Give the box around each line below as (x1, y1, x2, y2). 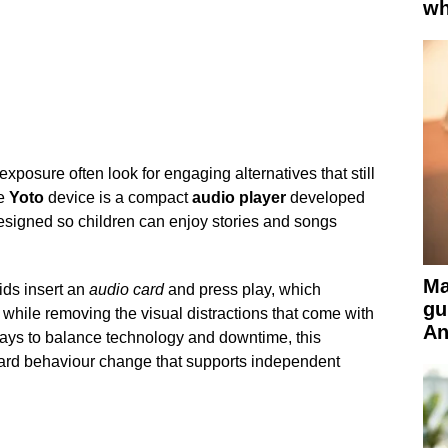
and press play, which (163, 280, 321, 298)
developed (285, 188, 365, 206)
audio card (88, 280, 164, 298)
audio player (191, 188, 286, 206)
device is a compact (43, 188, 192, 206)
